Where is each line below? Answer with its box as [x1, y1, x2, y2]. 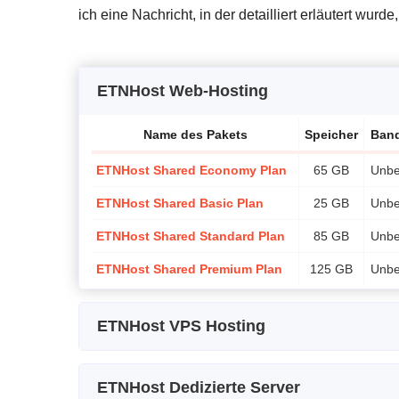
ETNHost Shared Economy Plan [96, 162, 287, 177]
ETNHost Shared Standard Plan [96, 228, 285, 243]
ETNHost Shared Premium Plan [96, 261, 282, 276]
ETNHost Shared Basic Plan [96, 195, 264, 210]
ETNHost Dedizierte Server [97, 378, 300, 396]
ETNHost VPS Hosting [97, 316, 265, 335]
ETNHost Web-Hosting [97, 81, 268, 100]
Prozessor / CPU [297, 362, 394, 377]
